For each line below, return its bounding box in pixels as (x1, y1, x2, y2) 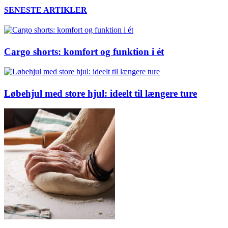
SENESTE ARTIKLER (4, 6, 87, 15)
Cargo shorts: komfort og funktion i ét (4, 46, 164, 58)
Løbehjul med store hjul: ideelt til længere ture (4, 88, 197, 99)
